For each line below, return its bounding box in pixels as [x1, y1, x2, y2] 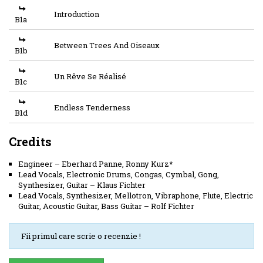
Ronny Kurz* [126, 158, 173, 169]
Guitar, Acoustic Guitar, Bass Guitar [18, 200, 142, 211]
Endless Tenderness [54, 102, 130, 113]
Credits [9, 133, 52, 149]
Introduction [54, 8, 99, 19]
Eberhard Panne [62, 158, 122, 169]
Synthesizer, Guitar [18, 179, 88, 190]
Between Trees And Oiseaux [54, 39, 160, 50]
